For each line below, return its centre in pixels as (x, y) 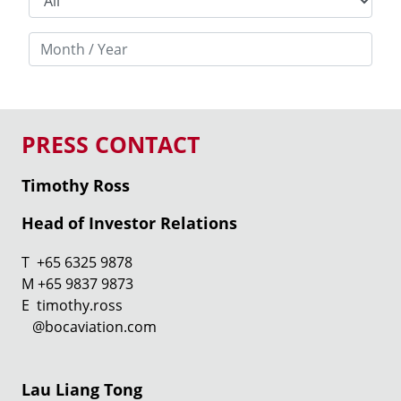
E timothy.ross (72, 305)
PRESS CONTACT (111, 144)
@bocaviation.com (89, 326)
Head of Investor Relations (129, 222)
